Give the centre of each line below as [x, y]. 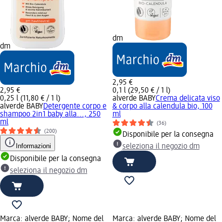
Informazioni [33, 146]
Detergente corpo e [75, 106]
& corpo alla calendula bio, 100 [162, 106]
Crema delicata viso [188, 98]
